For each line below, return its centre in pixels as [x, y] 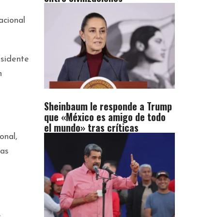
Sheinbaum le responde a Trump [108, 106]
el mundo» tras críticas [91, 128]
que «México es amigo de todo [105, 117]
